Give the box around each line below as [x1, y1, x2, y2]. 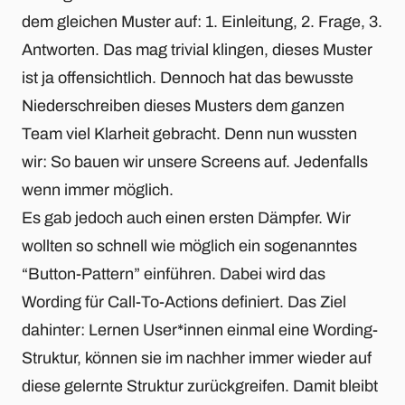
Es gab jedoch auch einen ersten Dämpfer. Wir [22, 208, 351, 227]
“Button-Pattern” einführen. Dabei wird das [22, 264, 325, 283]
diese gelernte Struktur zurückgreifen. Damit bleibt [22, 376, 378, 395]
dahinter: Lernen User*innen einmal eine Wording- [22, 320, 378, 339]
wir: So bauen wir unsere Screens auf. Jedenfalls [22, 152, 368, 171]
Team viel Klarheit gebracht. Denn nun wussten [22, 124, 357, 143]
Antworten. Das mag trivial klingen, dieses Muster [22, 40, 372, 59]
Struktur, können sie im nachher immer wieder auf [22, 348, 372, 367]
